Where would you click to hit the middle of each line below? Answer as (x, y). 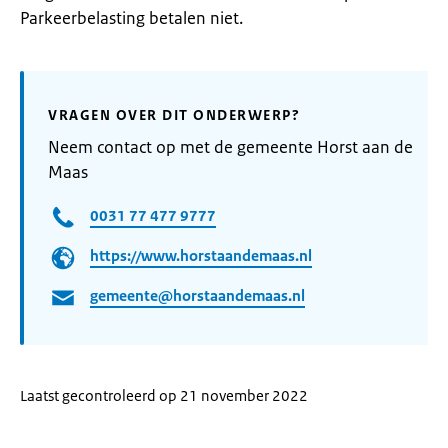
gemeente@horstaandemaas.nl (197, 296)
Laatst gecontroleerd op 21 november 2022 (164, 395)
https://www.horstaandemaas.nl (201, 256)
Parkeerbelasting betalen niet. (131, 18)
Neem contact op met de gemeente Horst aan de (230, 147)
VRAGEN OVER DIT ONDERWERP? (174, 115)
